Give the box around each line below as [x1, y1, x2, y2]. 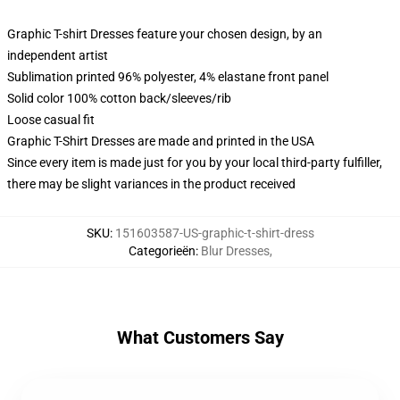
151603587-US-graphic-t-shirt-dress [114, 226, 314, 240]
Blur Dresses [200, 244, 270, 258]
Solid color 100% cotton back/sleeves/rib [7, 91, 231, 105]
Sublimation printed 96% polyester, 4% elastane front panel [7, 70, 329, 84]
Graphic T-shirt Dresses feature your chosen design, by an [7, 27, 322, 41]
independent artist [7, 48, 108, 62]
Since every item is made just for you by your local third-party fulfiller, [7, 155, 382, 170]
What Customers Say [116, 327, 284, 348]
